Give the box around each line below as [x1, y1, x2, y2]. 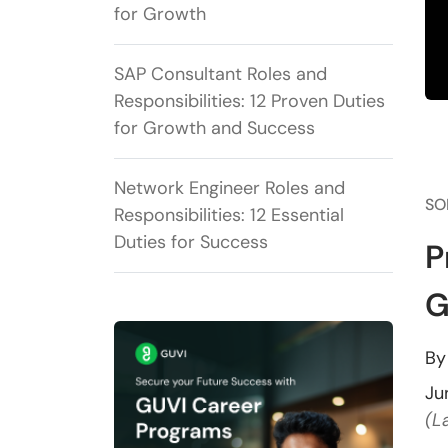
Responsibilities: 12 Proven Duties [114, 89, 385, 114]
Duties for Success [114, 230, 268, 255]
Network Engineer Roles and [114, 176, 345, 201]
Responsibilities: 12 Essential [114, 203, 344, 228]
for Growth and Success [114, 116, 315, 141]
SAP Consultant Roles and [114, 62, 327, 87]
